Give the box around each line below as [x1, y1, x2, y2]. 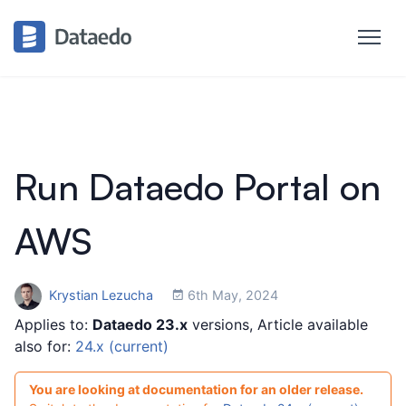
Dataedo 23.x [92, 315, 188, 333]
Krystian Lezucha [45, 286, 157, 303]
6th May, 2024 [184, 286, 278, 303]
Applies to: [14, 315, 92, 333]
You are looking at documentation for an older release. [29, 382, 363, 397]
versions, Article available [188, 315, 368, 333]
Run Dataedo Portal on [14, 164, 381, 209]
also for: [14, 337, 75, 355]
